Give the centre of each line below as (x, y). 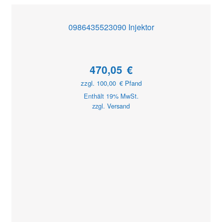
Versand (118, 106)
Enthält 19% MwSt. (111, 96)
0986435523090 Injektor (111, 27)
